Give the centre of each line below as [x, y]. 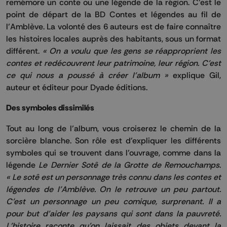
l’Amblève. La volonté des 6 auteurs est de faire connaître [113, 26]
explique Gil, [195, 75]
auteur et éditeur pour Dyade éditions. [77, 87]
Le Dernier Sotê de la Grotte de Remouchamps [129, 164]
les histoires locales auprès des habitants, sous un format [113, 38]
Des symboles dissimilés [50, 107]
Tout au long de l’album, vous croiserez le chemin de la [113, 128]
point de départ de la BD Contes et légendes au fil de [113, 14]
